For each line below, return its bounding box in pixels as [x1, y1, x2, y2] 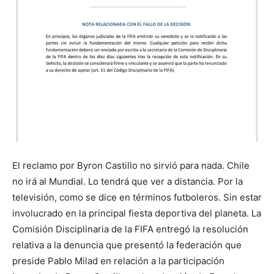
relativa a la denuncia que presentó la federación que [12, 239, 242, 251]
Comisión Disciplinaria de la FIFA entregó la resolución [12, 223, 248, 235]
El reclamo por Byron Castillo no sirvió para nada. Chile [12, 160, 250, 172]
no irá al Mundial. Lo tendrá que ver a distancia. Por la [12, 176, 243, 188]
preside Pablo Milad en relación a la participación [12, 255, 224, 267]
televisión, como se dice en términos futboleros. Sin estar [12, 191, 262, 204]
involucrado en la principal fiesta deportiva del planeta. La [12, 207, 261, 220]
